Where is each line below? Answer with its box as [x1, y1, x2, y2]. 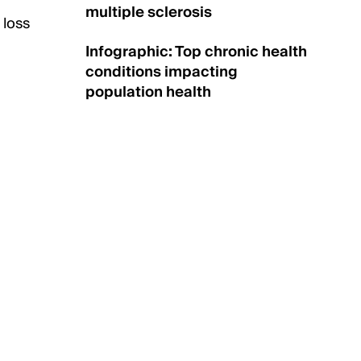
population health [85, 80, 211, 105]
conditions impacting [85, 60, 238, 85]
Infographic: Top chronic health [85, 39, 307, 64]
